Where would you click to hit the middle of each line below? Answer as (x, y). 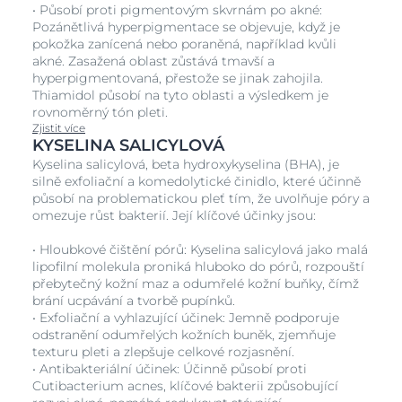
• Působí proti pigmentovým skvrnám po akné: (177, 10)
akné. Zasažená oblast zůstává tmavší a (153, 61)
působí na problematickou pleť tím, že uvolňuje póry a (201, 199)
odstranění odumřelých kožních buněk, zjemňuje (184, 335)
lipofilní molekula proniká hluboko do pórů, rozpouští (198, 267)
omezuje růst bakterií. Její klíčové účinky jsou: (176, 216)
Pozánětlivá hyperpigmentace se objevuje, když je (186, 27)
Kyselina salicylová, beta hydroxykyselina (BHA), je (186, 165)
